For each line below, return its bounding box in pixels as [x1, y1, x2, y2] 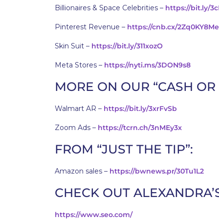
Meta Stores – [55, 61, 104, 69]
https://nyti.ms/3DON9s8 [104, 61, 191, 69]
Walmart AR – [55, 104, 104, 113]
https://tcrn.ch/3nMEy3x [98, 123, 182, 132]
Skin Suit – [55, 42, 91, 50]
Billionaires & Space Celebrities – [55, 3, 165, 12]
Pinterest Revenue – [55, 22, 127, 31]
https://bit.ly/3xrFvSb [104, 104, 177, 113]
